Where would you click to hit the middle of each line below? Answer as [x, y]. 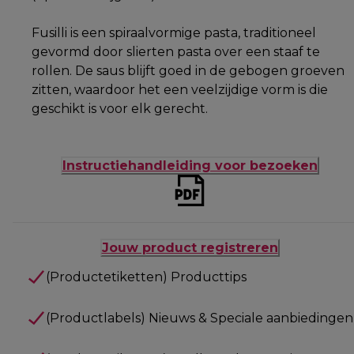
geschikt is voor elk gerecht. [120, 108]
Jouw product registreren [190, 247]
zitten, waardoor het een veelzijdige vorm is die [180, 89]
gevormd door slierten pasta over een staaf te [176, 51]
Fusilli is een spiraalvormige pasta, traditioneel [174, 32]
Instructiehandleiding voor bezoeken [190, 165]
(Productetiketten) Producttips [146, 277]
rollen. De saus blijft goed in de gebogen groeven [188, 70]
